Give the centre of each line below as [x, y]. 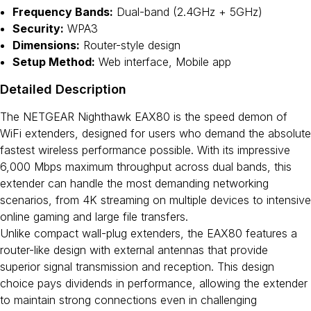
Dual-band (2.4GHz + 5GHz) [188, 12]
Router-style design [130, 45]
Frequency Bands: [63, 12]
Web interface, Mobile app [163, 62]
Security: [38, 28]
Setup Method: [54, 62]
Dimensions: [46, 45]
